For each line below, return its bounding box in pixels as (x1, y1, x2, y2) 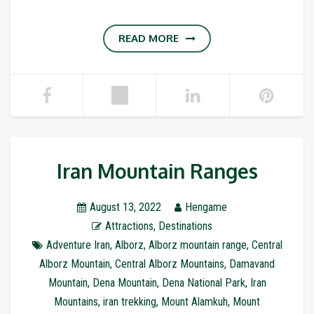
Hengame (184, 200, 227, 214)
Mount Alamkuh (161, 294, 228, 308)
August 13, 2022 (89, 200, 161, 214)
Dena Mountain (92, 275, 157, 289)
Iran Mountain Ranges (56, 158, 258, 184)
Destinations (158, 219, 212, 233)
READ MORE (118, 31, 179, 45)
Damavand (229, 257, 275, 271)
